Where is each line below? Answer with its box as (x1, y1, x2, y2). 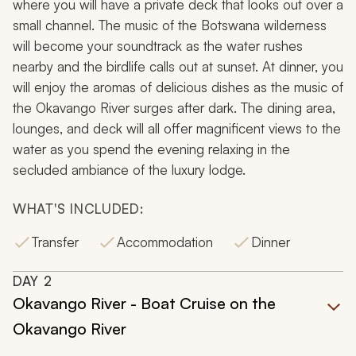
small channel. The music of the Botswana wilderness (13, 17, 327, 34)
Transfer (32, 234, 79, 251)
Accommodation (117, 234, 213, 251)
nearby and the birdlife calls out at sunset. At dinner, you (13, 58, 343, 75)
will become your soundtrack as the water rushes (13, 37, 303, 55)
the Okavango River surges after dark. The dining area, (13, 99, 335, 117)
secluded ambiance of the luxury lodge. (13, 161, 246, 179)
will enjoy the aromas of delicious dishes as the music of (13, 79, 343, 96)
